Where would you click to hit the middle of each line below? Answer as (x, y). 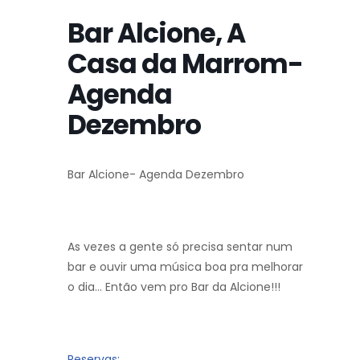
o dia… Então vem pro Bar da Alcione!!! (174, 287)
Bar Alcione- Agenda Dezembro (156, 175)
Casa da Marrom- (185, 64)
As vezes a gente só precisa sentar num (180, 247)
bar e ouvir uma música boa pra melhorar (185, 267)
